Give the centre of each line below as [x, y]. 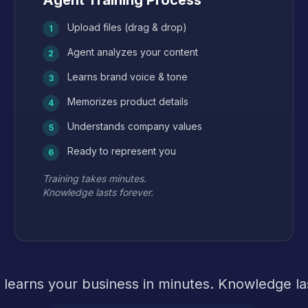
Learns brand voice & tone [128, 77]
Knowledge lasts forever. [98, 192]
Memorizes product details [128, 101]
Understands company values [135, 126]
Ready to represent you [122, 151]
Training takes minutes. [95, 178]
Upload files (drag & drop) [128, 27]
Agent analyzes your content [133, 52]
